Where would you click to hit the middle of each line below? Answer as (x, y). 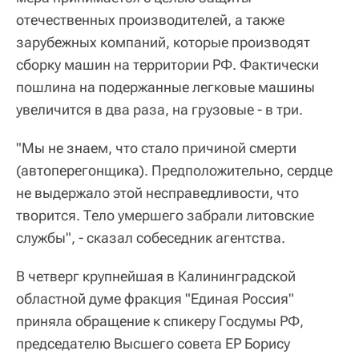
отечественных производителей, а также (150, 20)
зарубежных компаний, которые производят (163, 42)
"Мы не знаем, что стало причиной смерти (156, 148)
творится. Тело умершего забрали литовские (165, 216)
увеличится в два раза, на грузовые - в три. (159, 110)
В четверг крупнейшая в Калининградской (156, 276)
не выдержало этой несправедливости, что (157, 193)
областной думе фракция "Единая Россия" (155, 299)
